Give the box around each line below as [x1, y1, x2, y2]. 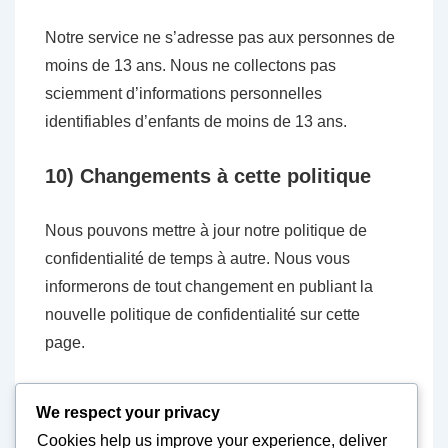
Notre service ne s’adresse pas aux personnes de [45, 29, 395, 46]
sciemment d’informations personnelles [45, 85, 322, 102]
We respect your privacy [36, 403, 220, 421]
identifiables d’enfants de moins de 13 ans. [45, 113, 347, 130]
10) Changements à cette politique [45, 165, 371, 187]
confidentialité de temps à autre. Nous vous [45, 250, 350, 267]
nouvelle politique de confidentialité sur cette [45, 306, 360, 323]
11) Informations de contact [45, 386, 307, 408]
